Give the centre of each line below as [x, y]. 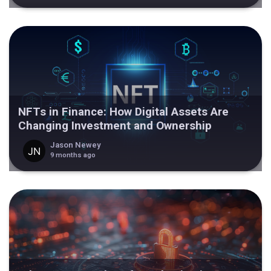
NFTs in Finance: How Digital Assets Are [123, 112]
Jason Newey [75, 145]
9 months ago [73, 155]
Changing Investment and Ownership [115, 126]
